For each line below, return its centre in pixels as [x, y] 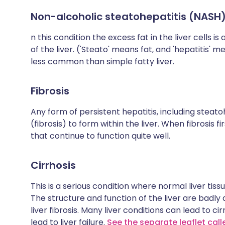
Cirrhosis [53, 165]
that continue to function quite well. [100, 136]
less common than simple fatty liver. [102, 62]
